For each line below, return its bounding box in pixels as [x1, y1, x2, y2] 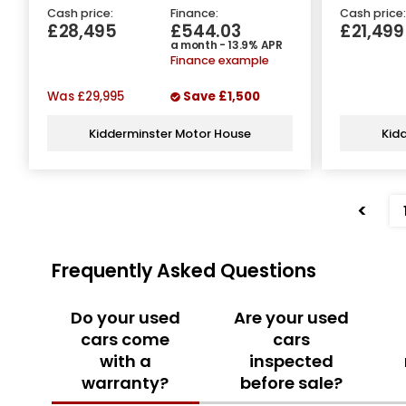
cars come [81, 327, 170, 351]
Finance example [169, 53, 269, 69]
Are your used [233, 305, 349, 329]
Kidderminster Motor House [89, 124, 251, 142]
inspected [248, 349, 333, 372]
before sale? [239, 371, 343, 394]
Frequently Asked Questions [52, 257, 316, 285]
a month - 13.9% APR [169, 37, 283, 53]
